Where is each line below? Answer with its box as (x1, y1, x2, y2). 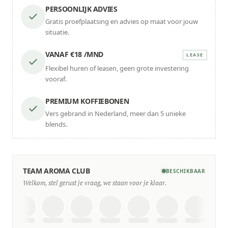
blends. (45, 120, 67, 129)
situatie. (45, 27, 69, 37)
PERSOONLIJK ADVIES (45, 4, 118, 14)
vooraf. (45, 74, 67, 83)
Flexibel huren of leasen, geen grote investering (45, 64, 189, 73)
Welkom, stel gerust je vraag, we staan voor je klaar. (23, 178, 167, 187)
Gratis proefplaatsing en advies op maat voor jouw (45, 17, 198, 26)
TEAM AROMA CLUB (23, 166, 90, 176)
